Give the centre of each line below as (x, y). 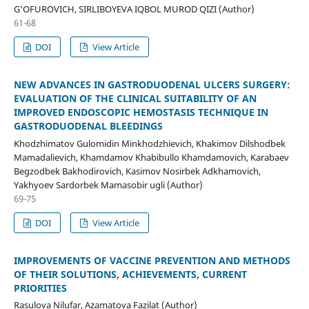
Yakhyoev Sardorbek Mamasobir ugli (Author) (108, 185)
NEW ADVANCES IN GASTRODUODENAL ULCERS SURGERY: (152, 84)
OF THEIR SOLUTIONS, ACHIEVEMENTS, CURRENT (130, 274)
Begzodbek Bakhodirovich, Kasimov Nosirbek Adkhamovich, (137, 171)
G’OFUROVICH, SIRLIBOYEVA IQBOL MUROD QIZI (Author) (134, 9)
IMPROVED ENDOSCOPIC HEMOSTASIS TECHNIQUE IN (141, 112)
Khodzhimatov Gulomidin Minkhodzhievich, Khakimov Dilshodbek (149, 143)
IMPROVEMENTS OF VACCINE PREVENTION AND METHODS (152, 260)
